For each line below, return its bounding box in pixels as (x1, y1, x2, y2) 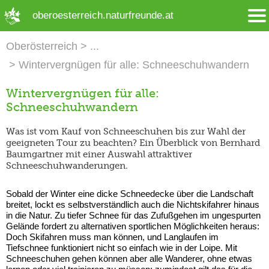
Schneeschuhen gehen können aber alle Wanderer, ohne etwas (6, 253, 252, 264)
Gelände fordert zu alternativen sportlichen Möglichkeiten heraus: (6, 220, 259, 231)
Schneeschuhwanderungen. (6, 160, 128, 171)
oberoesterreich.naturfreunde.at (32, 10, 174, 21)
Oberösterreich (6, 40, 77, 52)
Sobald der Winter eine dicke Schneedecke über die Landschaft (6, 188, 253, 199)
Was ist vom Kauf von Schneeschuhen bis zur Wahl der (6, 125, 246, 137)
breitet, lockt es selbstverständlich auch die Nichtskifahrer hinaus (6, 199, 259, 210)
